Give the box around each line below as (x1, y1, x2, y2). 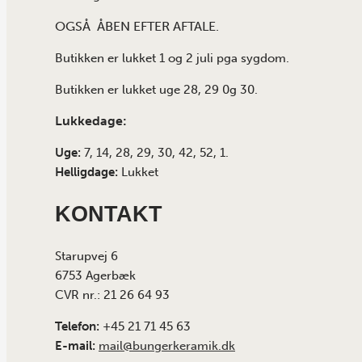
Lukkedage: (55, 113, 130, 129)
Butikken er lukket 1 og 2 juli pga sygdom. (55, 51, 289, 66)
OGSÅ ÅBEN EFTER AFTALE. (55, 19, 219, 35)
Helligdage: (55, 165, 118, 180)
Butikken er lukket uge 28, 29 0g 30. (55, 82, 258, 98)
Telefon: (55, 319, 99, 335)
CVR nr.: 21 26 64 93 (55, 288, 170, 303)
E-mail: (55, 339, 99, 354)
